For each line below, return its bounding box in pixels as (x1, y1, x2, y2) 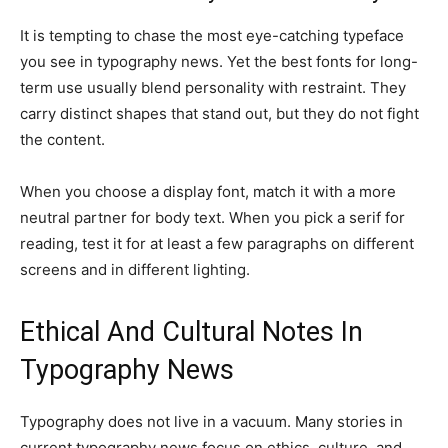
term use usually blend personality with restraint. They (20, 78, 406, 97)
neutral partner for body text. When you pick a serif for (20, 208, 405, 227)
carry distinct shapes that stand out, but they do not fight (20, 104, 419, 123)
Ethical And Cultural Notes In (20, 316, 363, 348)
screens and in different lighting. (20, 260, 250, 279)
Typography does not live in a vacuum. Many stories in (20, 412, 403, 431)
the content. (20, 130, 105, 149)
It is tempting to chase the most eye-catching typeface (20, 26, 404, 45)
